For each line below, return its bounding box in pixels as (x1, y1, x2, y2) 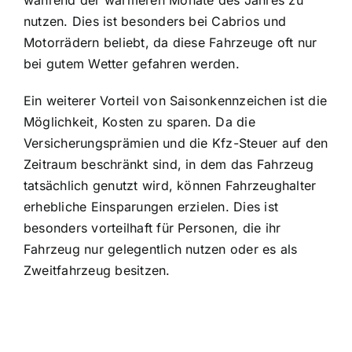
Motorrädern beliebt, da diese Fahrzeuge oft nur (24, 34, 317, 50)
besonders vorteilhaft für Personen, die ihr (24, 219, 281, 236)
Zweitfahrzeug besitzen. (24, 262, 170, 278)
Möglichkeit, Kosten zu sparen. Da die (24, 113, 255, 130)
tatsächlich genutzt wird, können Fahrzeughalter (24, 177, 317, 193)
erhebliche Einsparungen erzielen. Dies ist (24, 198, 279, 214)
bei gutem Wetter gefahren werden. (24, 55, 240, 71)
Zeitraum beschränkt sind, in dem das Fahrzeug (24, 156, 313, 172)
